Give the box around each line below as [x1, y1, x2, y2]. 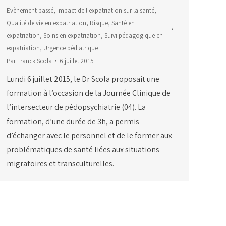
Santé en [111, 18, 135, 27]
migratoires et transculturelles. [7, 158, 114, 169]
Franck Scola [17, 56, 52, 65]
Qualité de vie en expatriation [7, 18, 86, 27]
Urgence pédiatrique [43, 43, 98, 52]
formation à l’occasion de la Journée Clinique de [7, 87, 171, 98]
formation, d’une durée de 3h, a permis [7, 116, 139, 127]
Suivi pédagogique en [104, 31, 163, 40]
